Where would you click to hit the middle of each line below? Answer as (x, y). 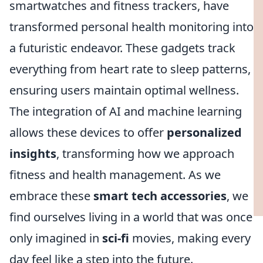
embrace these (51, 196)
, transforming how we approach (145, 154)
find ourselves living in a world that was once (131, 217)
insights (33, 154)
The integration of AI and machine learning (126, 111)
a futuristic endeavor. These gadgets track (122, 48)
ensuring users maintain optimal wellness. (124, 90)
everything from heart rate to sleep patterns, (130, 69)
